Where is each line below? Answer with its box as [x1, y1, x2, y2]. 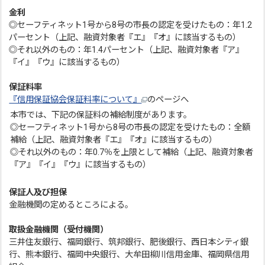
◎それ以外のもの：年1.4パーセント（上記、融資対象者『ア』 [9, 44, 244, 55]
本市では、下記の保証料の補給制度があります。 [10, 109, 192, 120]
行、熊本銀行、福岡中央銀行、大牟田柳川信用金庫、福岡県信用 [9, 249, 250, 260]
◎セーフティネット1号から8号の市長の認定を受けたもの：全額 [10, 122, 251, 132]
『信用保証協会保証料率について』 [9, 94, 142, 105]
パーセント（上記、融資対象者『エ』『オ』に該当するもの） [9, 32, 241, 43]
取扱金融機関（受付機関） [9, 224, 109, 235]
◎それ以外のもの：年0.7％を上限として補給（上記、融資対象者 [10, 147, 254, 157]
